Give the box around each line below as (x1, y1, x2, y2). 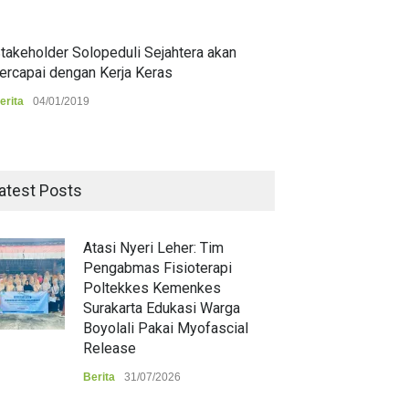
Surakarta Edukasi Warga (83, 299, 240, 317)
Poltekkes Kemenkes (83, 279, 221, 297)
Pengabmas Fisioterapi (83, 259, 232, 277)
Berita (83, 371, 115, 383)
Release (83, 340, 136, 357)
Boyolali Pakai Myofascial (83, 320, 248, 337)
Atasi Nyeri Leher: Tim (83, 239, 224, 257)
